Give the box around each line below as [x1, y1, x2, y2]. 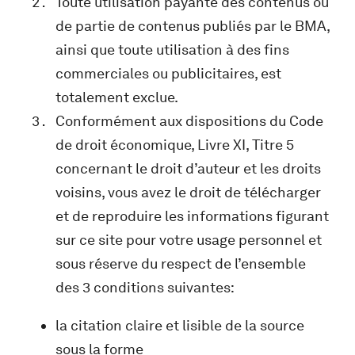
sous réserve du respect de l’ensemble [55, 254, 306, 273]
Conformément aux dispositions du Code [55, 112, 323, 130]
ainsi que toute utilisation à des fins [55, 40, 289, 59]
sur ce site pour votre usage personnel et [55, 231, 322, 249]
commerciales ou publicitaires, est [55, 64, 281, 82]
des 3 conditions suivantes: [55, 278, 235, 296]
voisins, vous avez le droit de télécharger [55, 183, 321, 201]
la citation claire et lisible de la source [55, 316, 304, 334]
